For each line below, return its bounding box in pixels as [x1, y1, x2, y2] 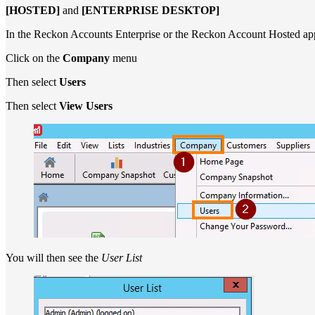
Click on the [6, 52, 63, 64]
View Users [59, 100, 112, 112]
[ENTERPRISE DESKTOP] [82, 4, 219, 16]
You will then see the [6, 252, 101, 264]
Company [63, 52, 112, 64]
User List [101, 252, 142, 264]
